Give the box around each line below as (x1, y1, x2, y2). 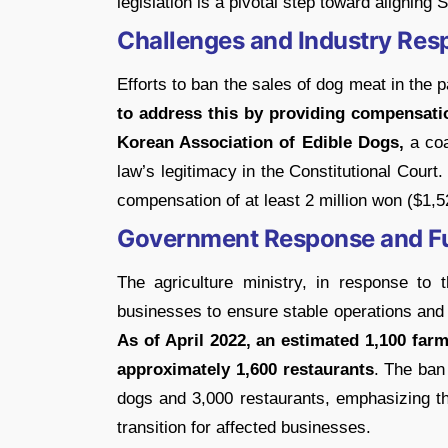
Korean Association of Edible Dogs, (117, 132, 404, 152)
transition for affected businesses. (117, 417, 371, 437)
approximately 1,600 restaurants (117, 359, 374, 379)
